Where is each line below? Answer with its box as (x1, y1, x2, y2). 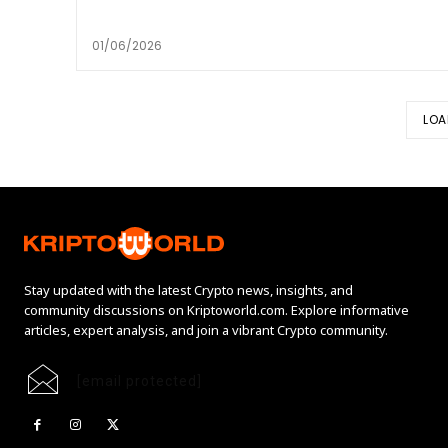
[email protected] (77, 373, 202, 390)
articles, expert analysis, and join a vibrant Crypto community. (24, 321, 388, 340)
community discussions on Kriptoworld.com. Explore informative (24, 301, 409, 320)
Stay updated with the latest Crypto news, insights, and (24, 281, 353, 300)
